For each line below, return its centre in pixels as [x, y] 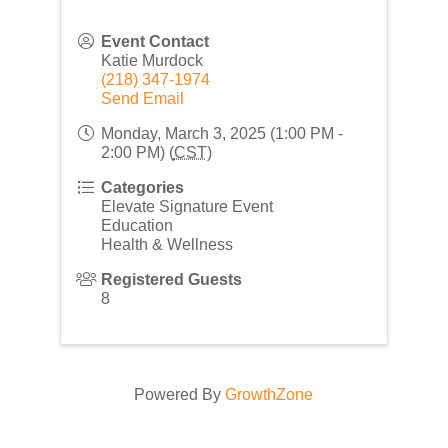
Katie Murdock [151, 60]
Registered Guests [171, 279]
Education [136, 225]
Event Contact [154, 41]
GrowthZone [269, 394]
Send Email [142, 98]
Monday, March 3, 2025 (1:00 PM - [221, 133]
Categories [142, 187]
